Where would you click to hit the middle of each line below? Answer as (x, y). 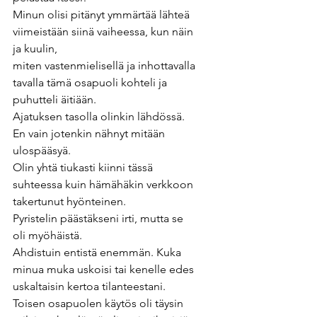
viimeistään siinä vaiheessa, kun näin (104, 32)
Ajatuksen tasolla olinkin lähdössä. (100, 117)
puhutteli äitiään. (54, 100)
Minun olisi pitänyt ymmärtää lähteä (103, 15)
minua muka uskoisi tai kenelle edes (105, 270)
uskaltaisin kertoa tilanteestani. (91, 287)
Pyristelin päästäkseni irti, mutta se (99, 219)
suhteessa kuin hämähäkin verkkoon (104, 185)
